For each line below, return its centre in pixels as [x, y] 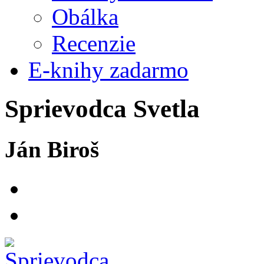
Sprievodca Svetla [102, 109]
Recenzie [94, 43]
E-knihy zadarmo [108, 70]
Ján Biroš [52, 149]
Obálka [85, 16]
